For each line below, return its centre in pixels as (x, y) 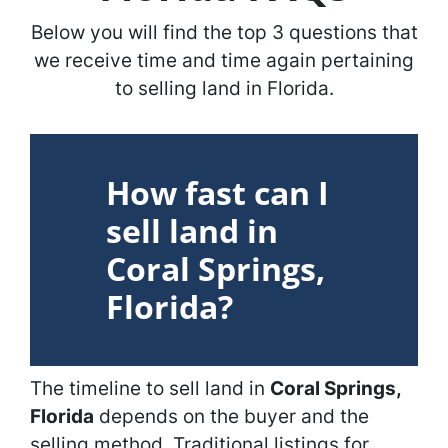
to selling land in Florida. (224, 88)
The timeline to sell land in (150, 388)
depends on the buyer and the (231, 416)
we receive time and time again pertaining (224, 60)
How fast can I (217, 193)
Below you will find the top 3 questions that (224, 32)
